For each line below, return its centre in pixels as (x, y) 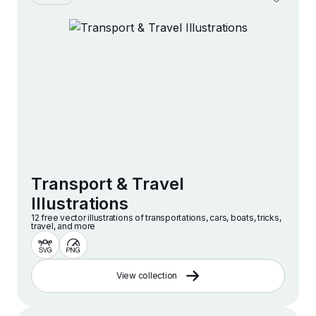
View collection (147, 276)
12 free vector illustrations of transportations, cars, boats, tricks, (156, 218)
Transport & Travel (108, 184)
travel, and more (63, 226)
